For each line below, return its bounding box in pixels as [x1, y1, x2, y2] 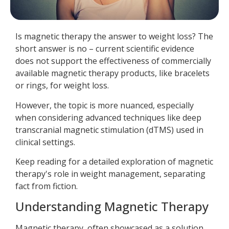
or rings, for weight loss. [15, 80, 109, 91]
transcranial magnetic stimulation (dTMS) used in [15, 124, 203, 135]
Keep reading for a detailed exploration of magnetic [15, 156, 213, 168]
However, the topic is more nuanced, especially [15, 99, 194, 111]
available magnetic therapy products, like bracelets [15, 67, 210, 79]
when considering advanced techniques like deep [15, 111, 201, 123]
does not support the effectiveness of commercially [15, 55, 211, 67]
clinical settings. [15, 136, 75, 148]
